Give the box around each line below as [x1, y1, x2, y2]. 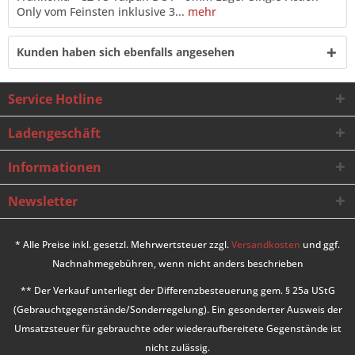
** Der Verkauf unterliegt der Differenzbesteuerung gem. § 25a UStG [20, 284, 335, 298]
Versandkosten [231, 238, 300, 252]
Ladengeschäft [8, 124, 101, 142]
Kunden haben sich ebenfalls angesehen [17, 44, 235, 59]
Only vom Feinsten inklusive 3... [17, 4, 185, 19]
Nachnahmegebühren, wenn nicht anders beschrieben [52, 257, 303, 271]
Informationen [8, 158, 101, 176]
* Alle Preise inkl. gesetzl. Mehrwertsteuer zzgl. [15, 238, 231, 252]
